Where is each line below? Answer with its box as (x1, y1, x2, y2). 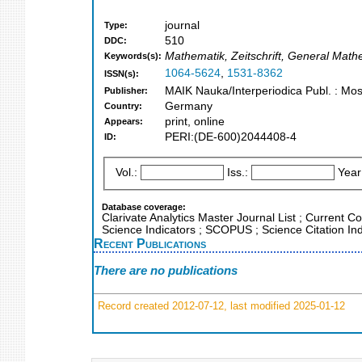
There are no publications (94, 263, 238, 278)
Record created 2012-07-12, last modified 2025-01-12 (95, 299, 345, 312)
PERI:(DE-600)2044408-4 (165, 131, 297, 144)
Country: (104, 101, 142, 112)
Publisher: (104, 86, 148, 96)
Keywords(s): (104, 51, 162, 61)
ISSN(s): (104, 69, 139, 79)
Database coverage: (102, 201, 186, 212)
